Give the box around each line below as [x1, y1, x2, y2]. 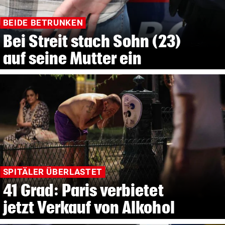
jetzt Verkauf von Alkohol [3, 197, 175, 216]
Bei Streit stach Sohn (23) [3, 31, 181, 50]
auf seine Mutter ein [3, 48, 142, 67]
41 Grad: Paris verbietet [3, 180, 164, 199]
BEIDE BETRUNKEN [3, 18, 83, 28]
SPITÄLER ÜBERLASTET [3, 167, 102, 177]
